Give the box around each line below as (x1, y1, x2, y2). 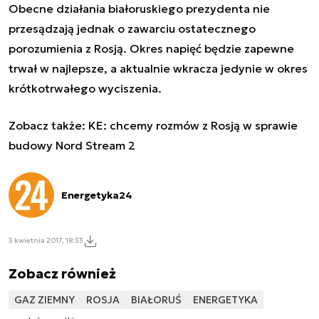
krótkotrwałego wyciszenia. (9, 80, 162, 95)
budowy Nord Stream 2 (9, 137, 135, 152)
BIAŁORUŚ (131, 293, 182, 306)
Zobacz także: (9, 117, 88, 132)
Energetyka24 (61, 188, 132, 202)
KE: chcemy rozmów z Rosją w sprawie (88, 117, 298, 132)
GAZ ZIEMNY (14, 293, 75, 306)
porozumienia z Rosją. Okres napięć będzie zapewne (9, 41, 294, 56)
